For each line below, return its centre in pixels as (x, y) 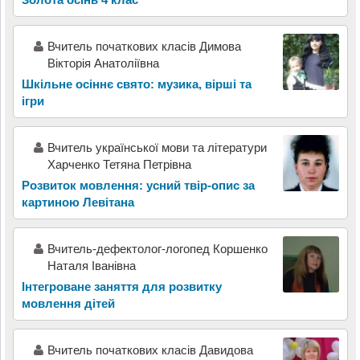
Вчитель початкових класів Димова (144, 46)
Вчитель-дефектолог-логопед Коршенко (157, 248)
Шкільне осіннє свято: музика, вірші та (136, 84)
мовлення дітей (68, 303)
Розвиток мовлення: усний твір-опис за (138, 185)
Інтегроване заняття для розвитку (121, 286)
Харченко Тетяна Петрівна (119, 164)
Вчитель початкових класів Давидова (150, 350)
